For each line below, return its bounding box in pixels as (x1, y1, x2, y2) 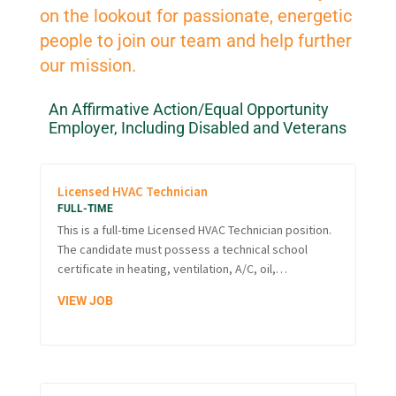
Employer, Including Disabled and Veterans (48, 118, 346, 138)
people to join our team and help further (39, 30, 352, 52)
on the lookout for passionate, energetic (39, 5, 352, 27)
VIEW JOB (57, 293, 113, 308)
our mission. (39, 55, 136, 77)
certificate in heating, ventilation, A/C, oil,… (57, 261, 287, 278)
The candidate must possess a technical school (57, 241, 308, 258)
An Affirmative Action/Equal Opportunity (48, 100, 329, 119)
